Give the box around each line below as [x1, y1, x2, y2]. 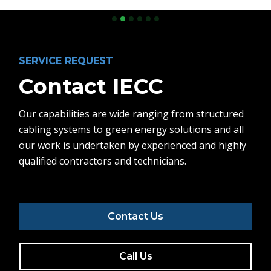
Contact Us [108, 211, 163, 223]
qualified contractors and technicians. [19, 154, 187, 168]
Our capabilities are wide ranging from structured [19, 107, 244, 121]
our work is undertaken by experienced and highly [19, 139, 247, 152]
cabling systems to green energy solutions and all [19, 123, 244, 137]
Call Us [119, 250, 152, 263]
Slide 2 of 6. [6, 7, 54, 19]
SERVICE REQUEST [19, 55, 114, 67]
